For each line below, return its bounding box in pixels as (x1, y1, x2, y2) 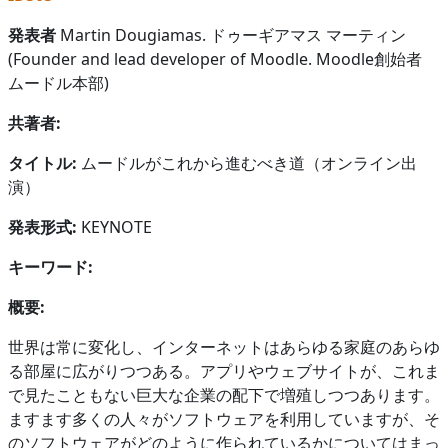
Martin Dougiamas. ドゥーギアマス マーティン (56, 23, 406, 46)
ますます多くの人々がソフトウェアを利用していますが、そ (8, 407, 440, 430)
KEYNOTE (77, 215, 152, 238)
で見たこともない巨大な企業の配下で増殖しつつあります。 (8, 383, 440, 406)
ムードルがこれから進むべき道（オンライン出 (81, 151, 417, 174)
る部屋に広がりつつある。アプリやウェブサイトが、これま (8, 359, 440, 382)
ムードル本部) (8, 71, 109, 94)
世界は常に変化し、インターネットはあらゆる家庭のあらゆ (8, 335, 440, 358)
